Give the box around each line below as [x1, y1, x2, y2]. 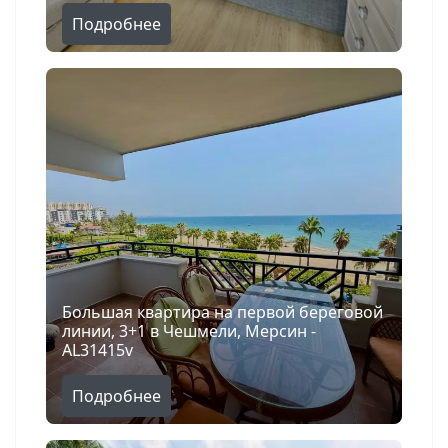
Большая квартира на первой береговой [62, 301, 383, 324]
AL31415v [62, 339, 133, 362]
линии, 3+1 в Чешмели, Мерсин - [62, 320, 316, 343]
